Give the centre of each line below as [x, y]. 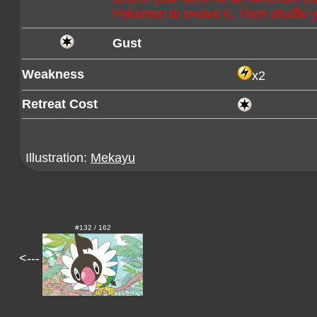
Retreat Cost [60, 104]
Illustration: [58, 158]
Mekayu [113, 158]
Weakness [53, 74]
